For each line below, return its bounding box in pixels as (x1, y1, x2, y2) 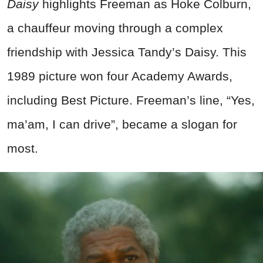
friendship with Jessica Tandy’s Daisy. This (7, 45, 247, 59)
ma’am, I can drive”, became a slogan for (7, 117, 237, 131)
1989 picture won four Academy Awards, (7, 69, 232, 83)
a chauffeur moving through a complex (7, 21, 223, 35)
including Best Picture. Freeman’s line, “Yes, (7, 93, 255, 107)
